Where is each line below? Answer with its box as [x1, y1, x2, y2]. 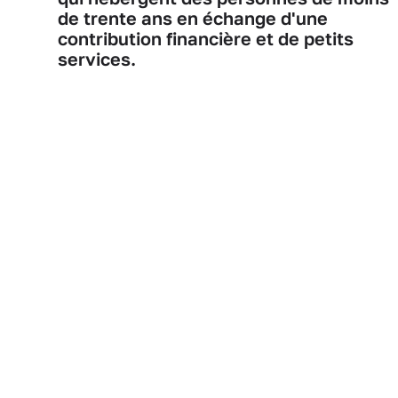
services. [58, 48, 140, 69]
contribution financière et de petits [58, 28, 354, 49]
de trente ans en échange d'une [58, 7, 328, 28]
